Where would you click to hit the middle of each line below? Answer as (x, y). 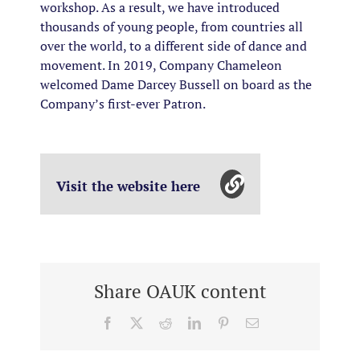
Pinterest (251, 322)
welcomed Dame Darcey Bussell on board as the (176, 85)
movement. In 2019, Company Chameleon (161, 65)
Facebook (138, 322)
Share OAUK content (180, 292)
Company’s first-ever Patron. (123, 104)
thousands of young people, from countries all (172, 27)
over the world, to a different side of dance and (174, 46)
